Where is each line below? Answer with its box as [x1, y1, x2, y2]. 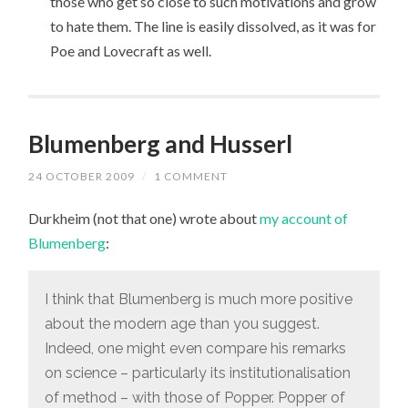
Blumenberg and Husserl [28, 128, 293, 158]
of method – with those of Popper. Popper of [44, 388, 345, 406]
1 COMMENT [154, 168, 229, 183]
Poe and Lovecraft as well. [50, 41, 212, 59]
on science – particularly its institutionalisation [44, 363, 351, 382]
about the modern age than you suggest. [44, 314, 320, 332]
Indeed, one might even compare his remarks [44, 339, 346, 357]
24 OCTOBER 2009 [28, 168, 136, 183]
